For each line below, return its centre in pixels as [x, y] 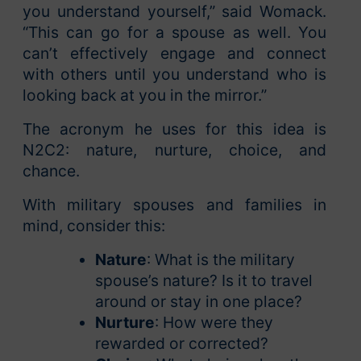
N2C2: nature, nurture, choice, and [174, 149]
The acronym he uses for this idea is [174, 129]
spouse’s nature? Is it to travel [203, 280]
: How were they [214, 322]
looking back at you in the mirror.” [145, 95]
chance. [51, 170]
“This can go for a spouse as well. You [174, 32]
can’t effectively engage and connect [174, 53]
